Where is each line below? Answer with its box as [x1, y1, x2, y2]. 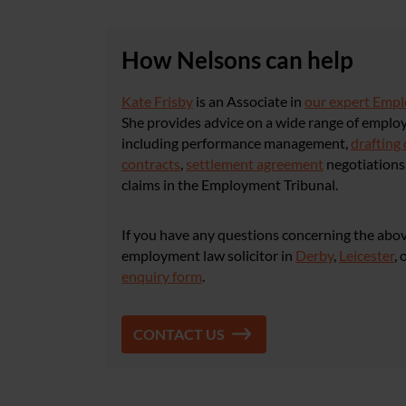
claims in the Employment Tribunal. [121, 176, 338, 193]
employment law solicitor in [121, 246, 295, 264]
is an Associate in [193, 92, 304, 110]
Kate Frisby [121, 92, 193, 110]
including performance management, [121, 134, 351, 151]
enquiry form [121, 267, 202, 285]
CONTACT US [133, 325, 225, 343]
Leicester [339, 246, 394, 264]
